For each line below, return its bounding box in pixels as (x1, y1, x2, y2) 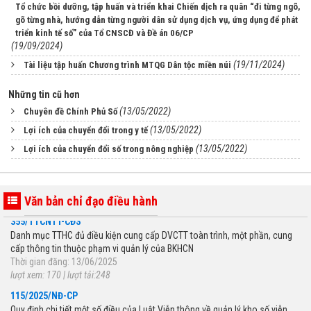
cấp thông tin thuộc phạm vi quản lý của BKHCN (10, 239, 194, 251)
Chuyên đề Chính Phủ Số (24, 106, 117, 117)
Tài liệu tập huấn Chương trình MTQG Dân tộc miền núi (24, 60, 231, 70)
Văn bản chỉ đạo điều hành (24, 194, 158, 208)
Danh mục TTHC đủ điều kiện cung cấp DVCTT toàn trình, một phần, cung (10, 226, 292, 237)
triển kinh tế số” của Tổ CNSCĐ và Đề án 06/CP (15, 28, 194, 38)
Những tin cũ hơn (8, 89, 80, 100)
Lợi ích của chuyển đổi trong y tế (24, 125, 148, 135)
